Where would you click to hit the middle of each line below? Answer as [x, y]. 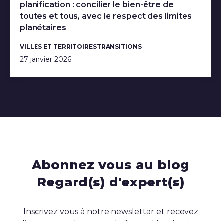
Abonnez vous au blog [110, 165]
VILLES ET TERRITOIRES [58, 46]
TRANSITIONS [119, 46]
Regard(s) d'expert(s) [110, 182]
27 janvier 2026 [45, 59]
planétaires [43, 27]
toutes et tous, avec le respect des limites [106, 16]
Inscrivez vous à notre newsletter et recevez [110, 211]
